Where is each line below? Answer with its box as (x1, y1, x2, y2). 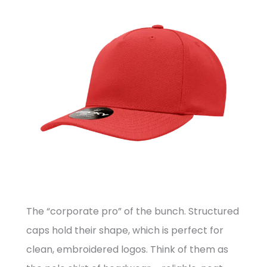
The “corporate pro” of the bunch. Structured (26, 204, 239, 219)
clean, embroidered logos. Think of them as (26, 243, 228, 257)
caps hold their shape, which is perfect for (26, 223, 223, 238)
